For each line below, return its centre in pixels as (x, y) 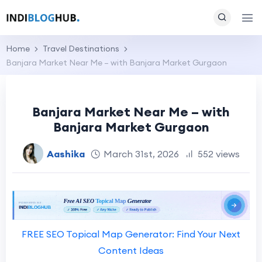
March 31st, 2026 (141, 154)
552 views (218, 154)
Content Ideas (131, 251)
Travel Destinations (81, 49)
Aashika (65, 154)
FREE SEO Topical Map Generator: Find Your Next (131, 234)
